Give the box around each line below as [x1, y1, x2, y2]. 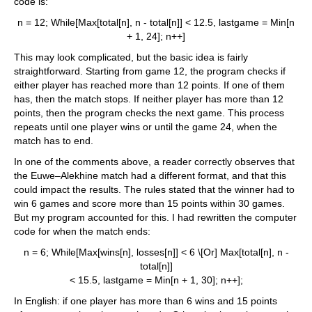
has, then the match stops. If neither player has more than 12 [14, 93, 283, 105]
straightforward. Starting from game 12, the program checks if [14, 65, 286, 77]
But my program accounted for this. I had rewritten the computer [14, 212, 297, 224]
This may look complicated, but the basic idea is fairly [14, 52, 248, 63]
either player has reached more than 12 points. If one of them [14, 79, 285, 91]
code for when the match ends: [14, 226, 150, 237]
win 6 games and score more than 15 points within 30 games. [14, 198, 285, 210]
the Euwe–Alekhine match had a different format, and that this [14, 170, 286, 182]
